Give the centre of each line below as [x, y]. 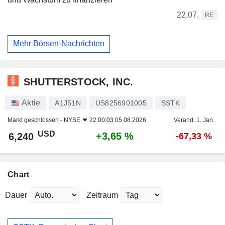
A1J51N [68, 103]
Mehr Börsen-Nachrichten [59, 44]
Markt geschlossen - [36, 120]
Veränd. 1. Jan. [194, 120]
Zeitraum [102, 195]
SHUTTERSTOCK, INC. [79, 82]
